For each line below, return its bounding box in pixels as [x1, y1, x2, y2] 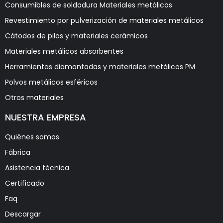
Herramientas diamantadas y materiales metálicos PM [5, 61, 195, 72]
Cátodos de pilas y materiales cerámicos [5, 30, 148, 41]
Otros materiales [5, 92, 64, 103]
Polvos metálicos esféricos [5, 77, 98, 87]
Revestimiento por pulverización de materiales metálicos [5, 15, 204, 25]
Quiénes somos [5, 131, 59, 142]
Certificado [5, 178, 44, 188]
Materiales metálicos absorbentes [5, 46, 123, 56]
